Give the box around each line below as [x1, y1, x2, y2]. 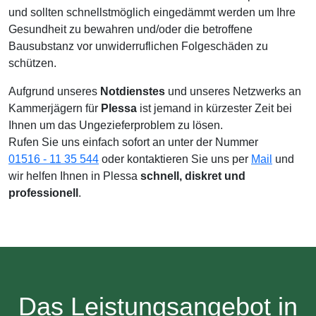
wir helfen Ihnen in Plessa [8, 170, 140, 182]
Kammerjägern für [8, 102, 101, 114]
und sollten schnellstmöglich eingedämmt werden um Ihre [8, 6, 296, 18]
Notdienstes [100, 85, 165, 97]
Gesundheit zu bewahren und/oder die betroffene [8, 23, 253, 35]
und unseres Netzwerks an [165, 85, 301, 97]
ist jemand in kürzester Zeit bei [137, 102, 292, 114]
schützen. [8, 57, 56, 69]
